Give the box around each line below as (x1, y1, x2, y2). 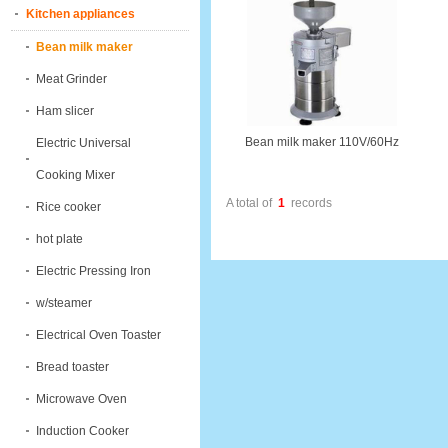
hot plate (36, 232, 83, 246)
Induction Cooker (36, 424, 129, 438)
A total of (226, 196, 276, 210)
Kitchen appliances (26, 7, 135, 21)
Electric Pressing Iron (36, 264, 151, 278)
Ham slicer (36, 104, 94, 118)
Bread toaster (36, 360, 109, 374)
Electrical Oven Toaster (36, 328, 161, 342)
